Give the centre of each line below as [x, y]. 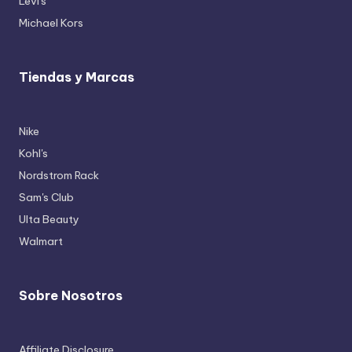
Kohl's [33, 154]
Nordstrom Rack [59, 176]
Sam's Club [46, 198]
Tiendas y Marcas [77, 77]
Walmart [41, 242]
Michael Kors [51, 23]
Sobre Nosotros [71, 296]
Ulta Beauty [49, 220]
